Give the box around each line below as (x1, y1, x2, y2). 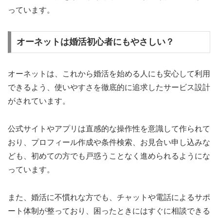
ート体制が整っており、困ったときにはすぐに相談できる (8, 206, 210, 215)
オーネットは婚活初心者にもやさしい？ (16, 37, 174, 47)
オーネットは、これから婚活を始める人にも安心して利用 (8, 70, 210, 78)
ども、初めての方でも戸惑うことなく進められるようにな (8, 152, 210, 161)
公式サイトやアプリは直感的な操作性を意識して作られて (8, 125, 210, 133)
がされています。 (8, 97, 70, 106)
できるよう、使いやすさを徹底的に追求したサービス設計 (8, 83, 210, 92)
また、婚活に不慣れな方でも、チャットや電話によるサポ (8, 193, 210, 201)
